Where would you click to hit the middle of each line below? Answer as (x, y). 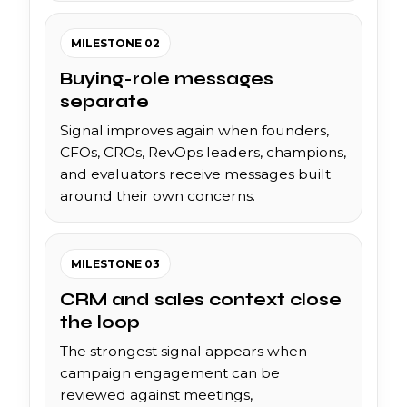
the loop (100, 322)
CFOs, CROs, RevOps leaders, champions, (203, 152)
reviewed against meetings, (156, 394)
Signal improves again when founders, (194, 130)
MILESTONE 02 (115, 43)
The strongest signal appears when (184, 351)
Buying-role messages (167, 78)
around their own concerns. (158, 195)
